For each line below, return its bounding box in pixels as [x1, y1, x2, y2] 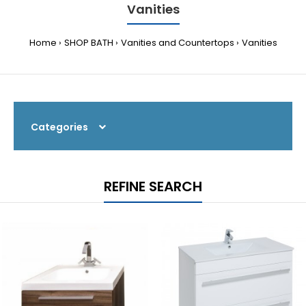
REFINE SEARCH [104, 176, 202, 196]
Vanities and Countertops [120, 36, 234, 49]
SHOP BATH [64, 36, 113, 49]
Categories [31, 120, 88, 134]
